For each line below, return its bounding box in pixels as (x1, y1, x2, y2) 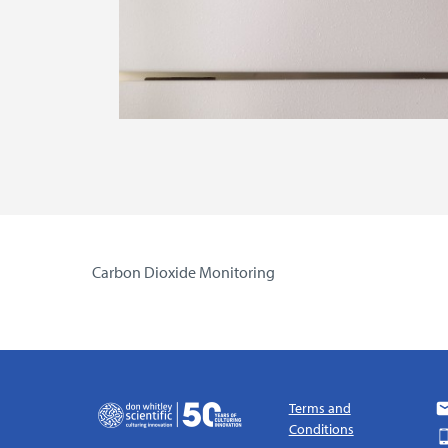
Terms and (288, 398, 351, 417)
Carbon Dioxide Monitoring (92, 261, 275, 282)
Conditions (288, 419, 354, 438)
